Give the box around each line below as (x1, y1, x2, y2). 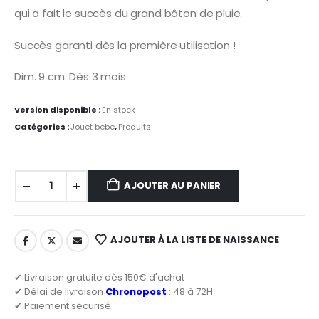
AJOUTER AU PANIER (124, 179, 221, 193)
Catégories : (14, 121, 70, 133)
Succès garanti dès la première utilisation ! (14, 37, 236, 53)
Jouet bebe (70, 121, 115, 133)
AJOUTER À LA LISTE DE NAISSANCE (110, 233, 280, 247)
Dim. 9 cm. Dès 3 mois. (14, 69, 128, 85)
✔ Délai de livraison (14, 284, 105, 298)
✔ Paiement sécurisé (14, 298, 111, 313)
